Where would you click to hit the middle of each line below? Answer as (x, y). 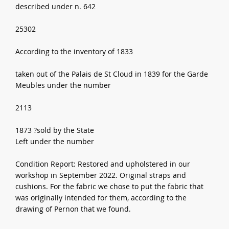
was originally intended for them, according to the (101, 197)
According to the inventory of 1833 (74, 51)
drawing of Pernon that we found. (73, 209)
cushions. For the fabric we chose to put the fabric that (110, 186)
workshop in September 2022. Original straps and (101, 175)
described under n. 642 (56, 6)
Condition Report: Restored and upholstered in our (103, 164)
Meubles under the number (63, 85)
